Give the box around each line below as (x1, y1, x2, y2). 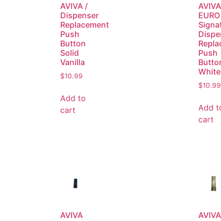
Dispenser (60, 10, 99, 20)
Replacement (60, 19, 109, 30)
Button (60, 38, 86, 48)
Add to (60, 93, 86, 103)
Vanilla (60, 57, 85, 67)
